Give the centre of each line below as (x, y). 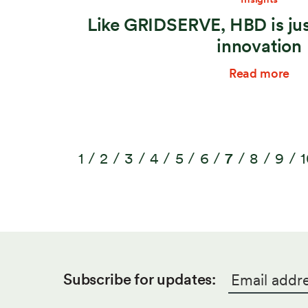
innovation (259, 46)
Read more (259, 73)
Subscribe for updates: (140, 279)
